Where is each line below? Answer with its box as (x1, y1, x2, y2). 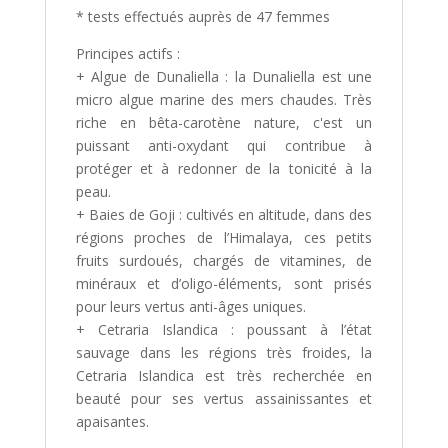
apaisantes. (75, 412, 149, 432)
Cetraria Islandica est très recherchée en (75, 366, 373, 386)
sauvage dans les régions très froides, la (75, 343, 373, 363)
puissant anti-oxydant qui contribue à (75, 136, 373, 156)
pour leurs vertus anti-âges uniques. (75, 297, 306, 317)
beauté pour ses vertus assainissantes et (75, 389, 373, 409)
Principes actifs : (75, 44, 180, 64)
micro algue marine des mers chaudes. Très (75, 90, 373, 110)
